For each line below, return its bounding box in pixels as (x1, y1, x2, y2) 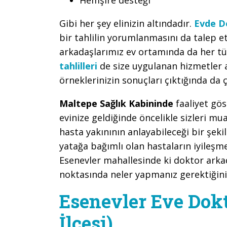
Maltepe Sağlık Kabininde (59, 97, 176, 109)
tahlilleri (59, 59, 97, 72)
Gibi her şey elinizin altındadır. (59, 17, 194, 29)
